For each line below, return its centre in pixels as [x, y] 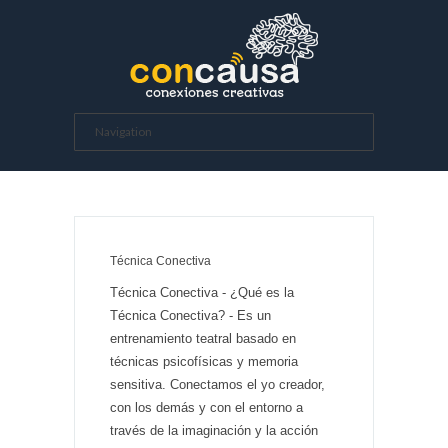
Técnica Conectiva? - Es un [190, 315]
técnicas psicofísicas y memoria [204, 361]
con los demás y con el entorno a [206, 407]
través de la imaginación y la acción [214, 430]
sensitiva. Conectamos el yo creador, [217, 384]
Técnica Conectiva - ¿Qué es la [202, 292]
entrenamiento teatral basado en [203, 338]
